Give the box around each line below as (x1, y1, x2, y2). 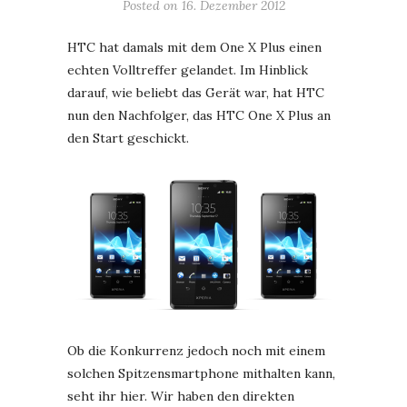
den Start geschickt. (67, 130, 189, 146)
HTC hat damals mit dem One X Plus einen (67, 39, 322, 55)
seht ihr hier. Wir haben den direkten (67, 388, 294, 404)
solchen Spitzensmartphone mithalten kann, (67, 365, 335, 382)
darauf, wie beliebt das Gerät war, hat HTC (67, 84, 324, 101)
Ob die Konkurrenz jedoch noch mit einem (67, 342, 325, 359)
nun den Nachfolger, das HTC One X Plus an (67, 107, 331, 124)
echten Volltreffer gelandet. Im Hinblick (67, 62, 308, 78)
